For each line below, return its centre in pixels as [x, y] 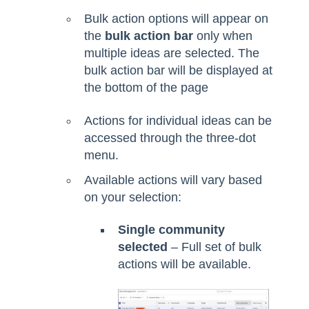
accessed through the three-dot [170, 138]
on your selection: [133, 197]
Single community [171, 230]
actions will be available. [185, 265]
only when [223, 36]
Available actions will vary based [173, 180]
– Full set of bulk [215, 247]
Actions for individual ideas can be [178, 120]
